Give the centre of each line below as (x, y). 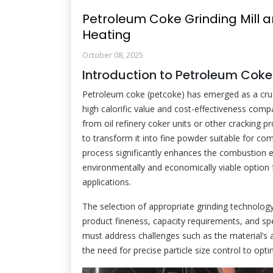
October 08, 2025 (113, 55)
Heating (107, 35)
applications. (107, 182)
